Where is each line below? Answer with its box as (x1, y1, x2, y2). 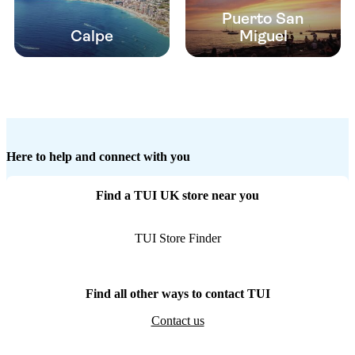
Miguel (239, 27, 288, 46)
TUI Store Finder (134, 231, 221, 246)
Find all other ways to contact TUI (85, 287, 270, 301)
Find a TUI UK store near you (96, 189, 259, 203)
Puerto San (222, 10, 304, 29)
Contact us (151, 314, 204, 328)
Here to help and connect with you (6, 150, 190, 164)
